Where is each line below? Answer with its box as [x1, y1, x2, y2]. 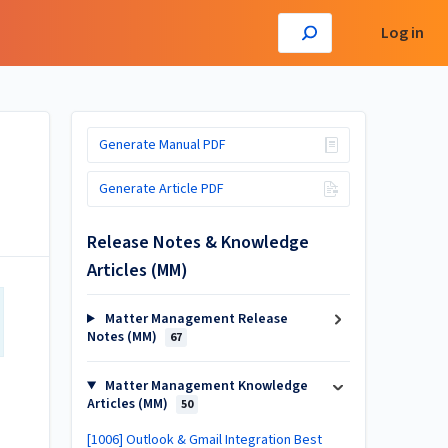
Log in [381, 22, 424, 44]
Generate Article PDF [98, 178, 224, 199]
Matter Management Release [101, 309, 288, 329]
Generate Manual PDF [98, 135, 226, 155]
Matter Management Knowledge [101, 376, 308, 396]
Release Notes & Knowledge [87, 230, 309, 255]
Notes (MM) [87, 327, 160, 347]
